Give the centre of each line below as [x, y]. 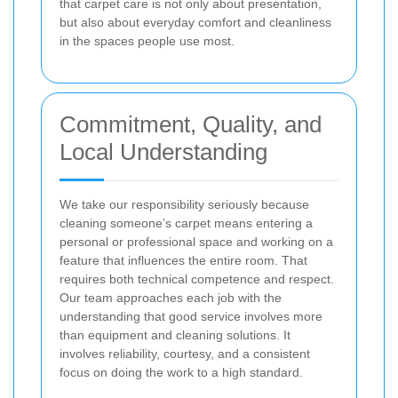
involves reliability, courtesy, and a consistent [185, 354]
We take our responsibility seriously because [184, 205]
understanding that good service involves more [191, 317]
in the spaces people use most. [147, 41]
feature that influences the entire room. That [183, 261]
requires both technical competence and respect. [197, 279]
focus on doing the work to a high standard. [181, 373]
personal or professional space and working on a [196, 242]
